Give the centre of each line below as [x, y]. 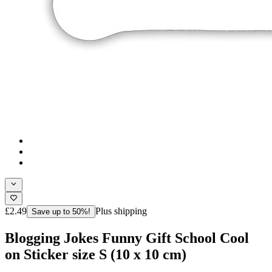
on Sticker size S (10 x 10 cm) [96, 254]
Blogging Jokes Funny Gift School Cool [127, 238]
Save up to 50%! [61, 211]
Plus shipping [121, 211]
